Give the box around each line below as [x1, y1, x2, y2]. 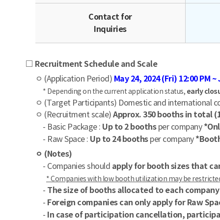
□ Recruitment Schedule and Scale [26, 59, 157, 69]
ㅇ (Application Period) [35, 74, 114, 83]
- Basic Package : [43, 122, 102, 132]
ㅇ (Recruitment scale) [35, 110, 113, 119]
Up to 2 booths [102, 122, 156, 132]
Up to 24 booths [90, 134, 148, 144]
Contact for [88, 12, 132, 22]
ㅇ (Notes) [35, 149, 72, 159]
